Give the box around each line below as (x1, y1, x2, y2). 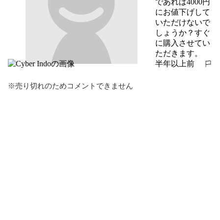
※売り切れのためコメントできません (8, 82, 133, 90)
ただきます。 (155, 49, 202, 57)
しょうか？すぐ (155, 28, 210, 37)
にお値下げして (155, 7, 210, 16)
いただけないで (155, 18, 210, 27)
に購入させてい (155, 38, 210, 47)
